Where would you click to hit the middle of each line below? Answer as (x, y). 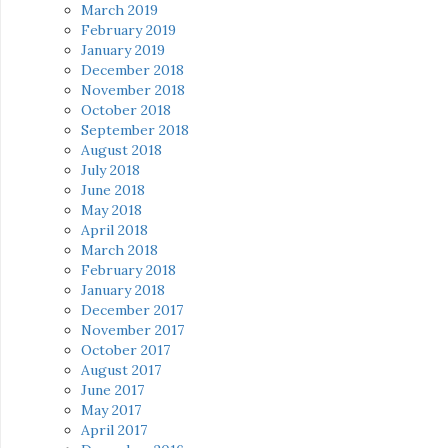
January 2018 (123, 290)
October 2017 (125, 350)
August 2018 (121, 150)
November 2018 (133, 90)
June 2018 (113, 190)
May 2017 (111, 410)
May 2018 (111, 210)
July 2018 (110, 170)
